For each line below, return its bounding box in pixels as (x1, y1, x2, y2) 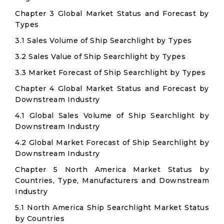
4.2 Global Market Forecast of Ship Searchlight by (15, 138, 209, 147)
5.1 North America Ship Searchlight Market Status (15, 203, 209, 212)
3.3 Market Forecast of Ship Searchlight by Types (15, 68, 205, 77)
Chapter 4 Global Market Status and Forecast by (15, 84, 209, 93)
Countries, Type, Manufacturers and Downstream (15, 176, 209, 185)
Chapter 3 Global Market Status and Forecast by (15, 9, 209, 18)
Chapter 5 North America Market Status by (15, 165, 209, 174)
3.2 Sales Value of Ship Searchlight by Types (15, 52, 185, 61)
